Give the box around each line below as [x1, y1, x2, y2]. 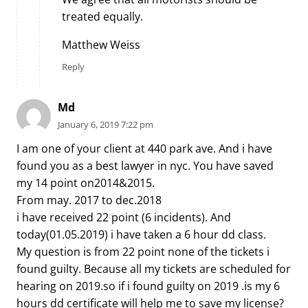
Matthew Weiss [62, 36, 140, 52]
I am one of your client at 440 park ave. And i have [16, 140, 272, 156]
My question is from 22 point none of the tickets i [16, 243, 269, 259]
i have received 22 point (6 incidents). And [16, 209, 231, 225]
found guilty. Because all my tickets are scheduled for [16, 261, 291, 276]
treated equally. [62, 8, 143, 24]
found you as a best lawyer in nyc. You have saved [16, 157, 274, 173]
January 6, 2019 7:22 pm [58, 118, 153, 131]
